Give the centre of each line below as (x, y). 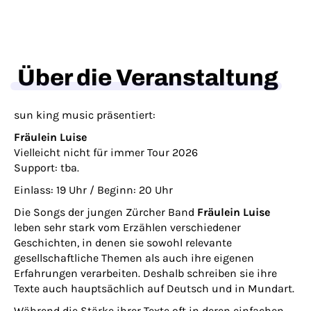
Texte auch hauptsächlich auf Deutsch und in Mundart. (154, 288)
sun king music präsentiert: (85, 115)
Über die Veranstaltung (148, 78)
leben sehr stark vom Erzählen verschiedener (127, 227)
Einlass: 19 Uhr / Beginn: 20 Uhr (93, 190)
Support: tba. (47, 168)
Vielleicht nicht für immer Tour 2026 (106, 152)
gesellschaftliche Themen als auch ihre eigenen (134, 258)
